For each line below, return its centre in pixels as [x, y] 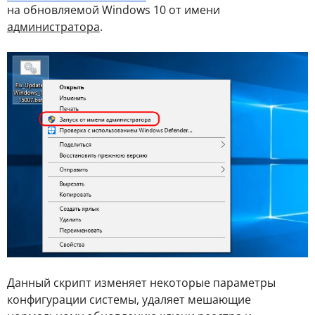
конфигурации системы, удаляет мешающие [129, 299]
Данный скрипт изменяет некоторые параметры [141, 282]
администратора [53, 26]
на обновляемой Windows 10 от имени [114, 9]
